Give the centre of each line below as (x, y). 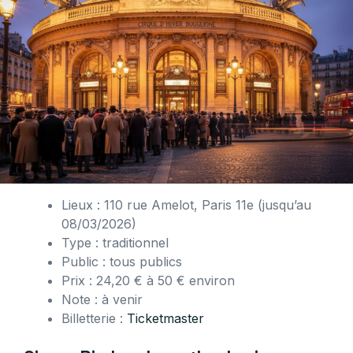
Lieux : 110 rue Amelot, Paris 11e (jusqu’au (186, 205)
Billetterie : (94, 319)
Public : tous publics (122, 262)
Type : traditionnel (115, 243)
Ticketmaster (165, 319)
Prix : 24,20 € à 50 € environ (148, 281)
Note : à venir (102, 300)
